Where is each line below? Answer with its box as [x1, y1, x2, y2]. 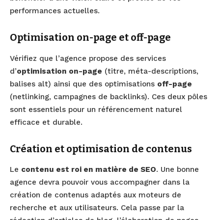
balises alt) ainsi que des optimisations [10, 79, 157, 88]
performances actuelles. [10, 6, 100, 16]
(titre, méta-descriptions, [102, 66, 198, 76]
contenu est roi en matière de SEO [21, 165, 156, 174]
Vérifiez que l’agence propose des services [10, 54, 166, 63]
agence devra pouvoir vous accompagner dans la [10, 178, 190, 187]
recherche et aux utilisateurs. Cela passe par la [10, 203, 184, 213]
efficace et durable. [10, 117, 82, 127]
